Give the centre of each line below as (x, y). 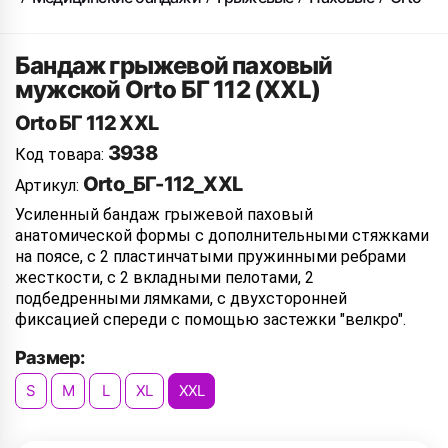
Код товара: (61, 154)
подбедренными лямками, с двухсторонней (181, 298)
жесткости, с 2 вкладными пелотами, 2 (164, 277)
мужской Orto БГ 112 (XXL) (167, 89)
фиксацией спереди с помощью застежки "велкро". (210, 319)
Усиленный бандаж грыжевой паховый (164, 214)
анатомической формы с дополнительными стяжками (222, 235)
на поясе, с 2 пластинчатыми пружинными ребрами (210, 256)
